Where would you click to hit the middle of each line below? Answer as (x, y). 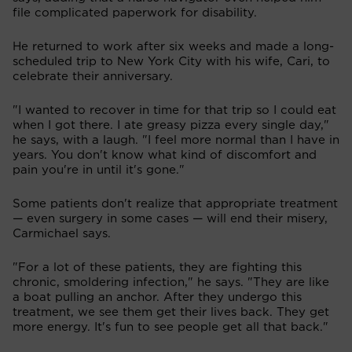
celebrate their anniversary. (93, 76)
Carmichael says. (62, 233)
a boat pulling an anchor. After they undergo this (157, 297)
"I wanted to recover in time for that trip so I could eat (174, 110)
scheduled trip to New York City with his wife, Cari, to (171, 61)
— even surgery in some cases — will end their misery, (170, 218)
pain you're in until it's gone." (99, 170)
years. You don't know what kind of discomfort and (165, 155)
